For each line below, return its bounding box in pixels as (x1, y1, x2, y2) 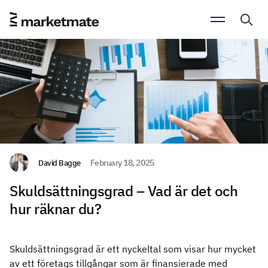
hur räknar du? (10, 199, 102, 219)
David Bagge (38, 157, 81, 169)
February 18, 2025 (90, 157, 154, 169)
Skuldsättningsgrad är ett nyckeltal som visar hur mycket (10, 243, 256, 255)
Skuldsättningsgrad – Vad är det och (10, 181, 238, 201)
